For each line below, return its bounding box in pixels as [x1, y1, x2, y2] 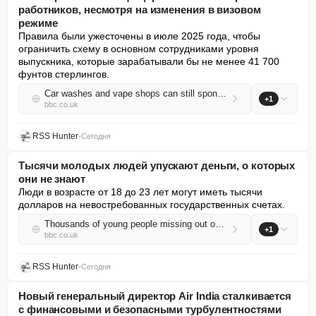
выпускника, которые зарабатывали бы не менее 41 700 [18, 56, 279, 67]
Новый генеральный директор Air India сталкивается [18, 290, 292, 302]
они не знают [18, 173, 85, 185]
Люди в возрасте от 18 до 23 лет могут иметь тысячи [18, 186, 262, 197]
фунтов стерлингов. [18, 68, 109, 80]
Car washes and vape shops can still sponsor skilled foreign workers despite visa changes [217, 88, 226, 99]
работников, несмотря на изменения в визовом [18, 4, 261, 16]
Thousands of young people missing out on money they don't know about [215, 219, 224, 229]
